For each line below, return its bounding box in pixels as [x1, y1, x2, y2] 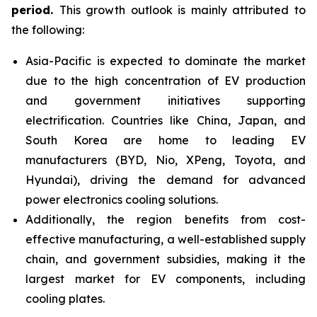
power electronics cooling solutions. [25, 192, 218, 207]
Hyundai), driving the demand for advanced [25, 173, 306, 187]
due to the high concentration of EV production [25, 74, 306, 88]
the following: [11, 23, 84, 37]
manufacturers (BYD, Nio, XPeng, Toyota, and [25, 153, 306, 167]
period [11, 3, 50, 17]
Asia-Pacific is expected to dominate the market [25, 54, 306, 68]
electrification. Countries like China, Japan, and [25, 113, 306, 127]
